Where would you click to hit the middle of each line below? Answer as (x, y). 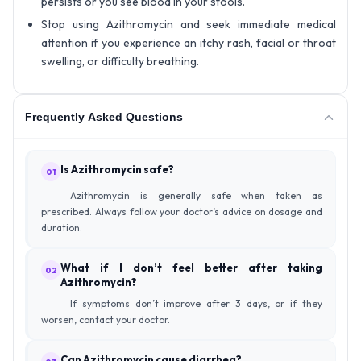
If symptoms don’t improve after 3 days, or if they (196, 304)
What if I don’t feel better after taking (191, 268)
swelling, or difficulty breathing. (120, 62)
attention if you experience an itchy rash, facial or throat (189, 43)
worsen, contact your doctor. (106, 320)
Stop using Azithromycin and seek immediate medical (189, 25)
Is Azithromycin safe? (117, 170)
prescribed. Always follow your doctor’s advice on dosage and (182, 212)
